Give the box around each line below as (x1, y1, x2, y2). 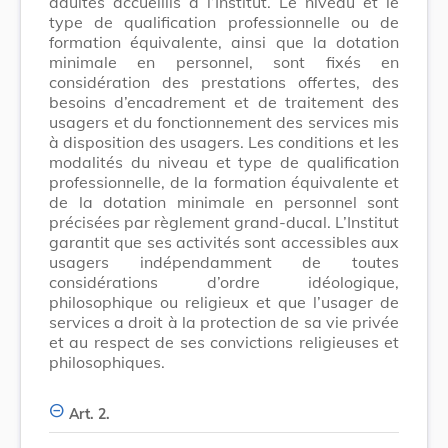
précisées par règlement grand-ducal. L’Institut (49, 211, 399, 232)
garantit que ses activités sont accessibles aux (49, 231, 399, 252)
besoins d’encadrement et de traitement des (49, 91, 399, 112)
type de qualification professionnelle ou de (49, 11, 399, 32)
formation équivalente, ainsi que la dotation (49, 31, 399, 52)
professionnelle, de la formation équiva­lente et (49, 171, 399, 192)
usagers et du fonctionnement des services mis (49, 111, 399, 132)
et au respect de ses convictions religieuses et (49, 331, 399, 352)
